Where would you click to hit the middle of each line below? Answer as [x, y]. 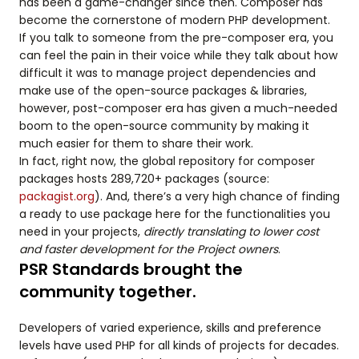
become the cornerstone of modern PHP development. [175, 20]
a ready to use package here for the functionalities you [175, 214]
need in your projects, [81, 232]
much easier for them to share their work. [136, 143]
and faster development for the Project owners [149, 249]
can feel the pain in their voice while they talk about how [178, 55]
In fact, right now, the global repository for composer [167, 161]
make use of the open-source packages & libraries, [163, 91]
